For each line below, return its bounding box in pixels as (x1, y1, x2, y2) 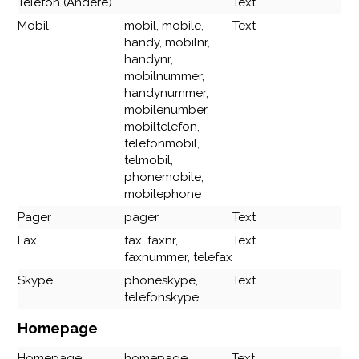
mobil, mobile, (124, 18, 204, 34)
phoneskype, (124, 273, 199, 288)
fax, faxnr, (124, 233, 179, 248)
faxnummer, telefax (124, 250, 233, 265)
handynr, (124, 52, 174, 67)
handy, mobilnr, (124, 35, 211, 50)
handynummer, (124, 86, 209, 101)
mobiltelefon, (124, 119, 200, 135)
